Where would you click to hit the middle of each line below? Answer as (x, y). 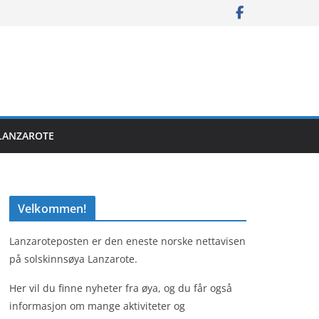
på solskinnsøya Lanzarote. (73, 258)
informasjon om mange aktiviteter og (97, 305)
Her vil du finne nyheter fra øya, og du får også (121, 288)
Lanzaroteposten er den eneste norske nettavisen (127, 241)
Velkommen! (52, 208)
